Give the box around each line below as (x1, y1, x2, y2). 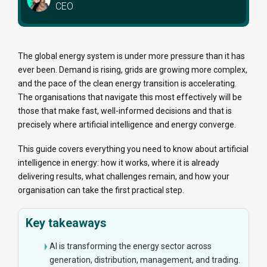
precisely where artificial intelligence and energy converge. (18, 119, 236, 129)
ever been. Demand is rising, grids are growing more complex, (18, 64, 247, 74)
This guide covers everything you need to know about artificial (18, 144, 249, 154)
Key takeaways (26, 215, 107, 230)
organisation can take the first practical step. (18, 185, 184, 195)
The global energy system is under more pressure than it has (18, 51, 245, 61)
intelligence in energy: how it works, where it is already (18, 157, 219, 167)
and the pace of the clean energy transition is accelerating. (18, 78, 237, 88)
